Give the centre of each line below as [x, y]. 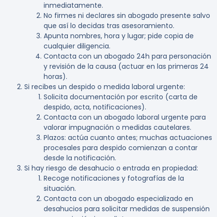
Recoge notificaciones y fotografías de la [114, 178]
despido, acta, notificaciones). [95, 107]
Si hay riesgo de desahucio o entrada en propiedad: [111, 168]
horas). [55, 77]
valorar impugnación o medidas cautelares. [117, 128]
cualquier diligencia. [77, 46]
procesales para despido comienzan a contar [121, 148]
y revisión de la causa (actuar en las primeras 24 [126, 67]
